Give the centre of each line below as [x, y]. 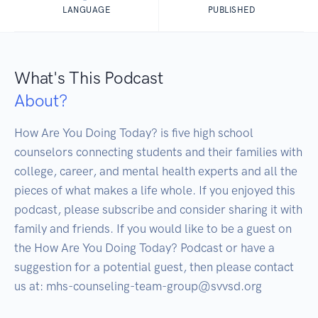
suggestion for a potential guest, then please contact [154, 267]
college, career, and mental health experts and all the [156, 171]
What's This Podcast [89, 78]
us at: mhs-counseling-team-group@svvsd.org [138, 286]
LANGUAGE [86, 10]
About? [41, 101]
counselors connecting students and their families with [158, 152]
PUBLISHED [231, 10]
